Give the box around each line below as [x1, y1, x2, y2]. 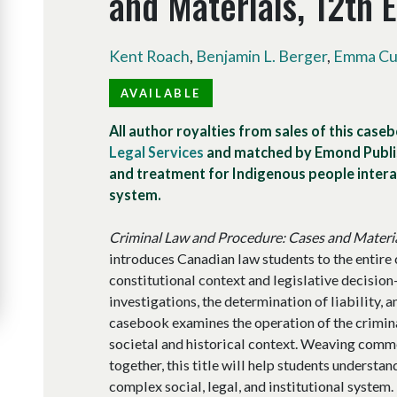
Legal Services [108, 143, 204, 160]
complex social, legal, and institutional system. [108, 377, 393, 394]
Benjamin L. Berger [195, 46, 327, 66]
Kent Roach [108, 46, 190, 66]
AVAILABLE [120, 85, 201, 100]
